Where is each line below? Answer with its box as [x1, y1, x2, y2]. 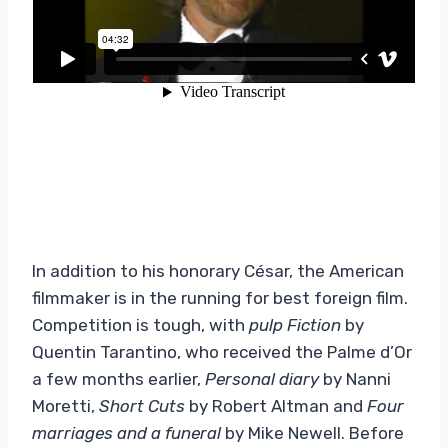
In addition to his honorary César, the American [32, 260, 404, 281]
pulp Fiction [249, 314, 341, 335]
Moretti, [32, 395, 99, 416]
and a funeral [117, 422, 225, 443]
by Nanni [319, 368, 391, 389]
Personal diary [205, 368, 319, 389]
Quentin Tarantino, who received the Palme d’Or [32, 341, 412, 362]
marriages [32, 422, 113, 443]
